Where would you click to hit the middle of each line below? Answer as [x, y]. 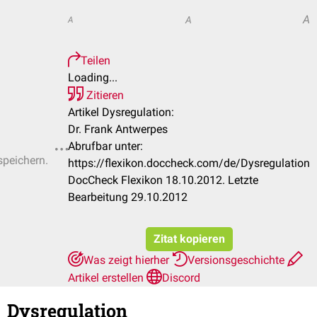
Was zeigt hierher [128, 260]
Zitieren [104, 95]
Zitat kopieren [189, 239]
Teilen [96, 60]
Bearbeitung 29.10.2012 [128, 197]
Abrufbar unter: [105, 146]
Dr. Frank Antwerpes [118, 129]
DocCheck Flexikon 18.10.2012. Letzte [163, 180]
